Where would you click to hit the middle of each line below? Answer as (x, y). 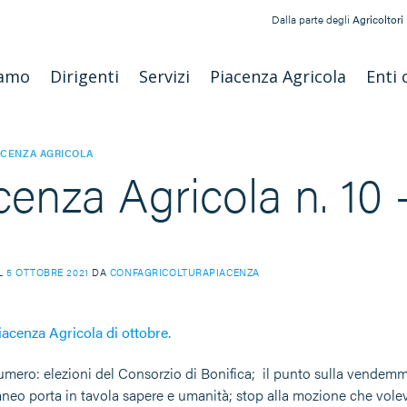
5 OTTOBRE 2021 (47, 271)
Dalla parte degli (312, 19)
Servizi (164, 76)
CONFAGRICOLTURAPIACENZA (184, 271)
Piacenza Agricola (278, 76)
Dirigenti (84, 76)
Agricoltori (378, 19)
